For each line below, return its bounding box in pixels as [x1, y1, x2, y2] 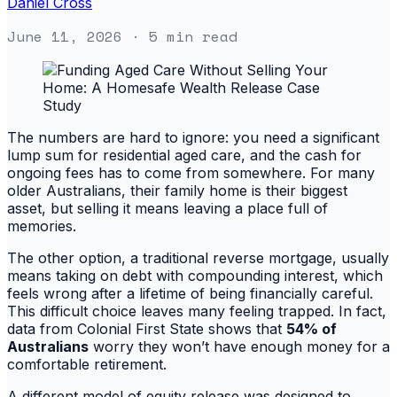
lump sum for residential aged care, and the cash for [7, 145, 362, 164]
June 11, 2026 [7, 25, 122, 47]
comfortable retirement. [7, 354, 167, 373]
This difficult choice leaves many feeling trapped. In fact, [7, 301, 386, 320]
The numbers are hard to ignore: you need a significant [7, 128, 379, 146]
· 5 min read [122, 25, 237, 47]
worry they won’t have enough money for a [89, 337, 390, 355]
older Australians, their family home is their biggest [7, 181, 347, 199]
